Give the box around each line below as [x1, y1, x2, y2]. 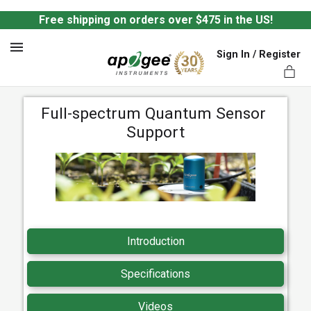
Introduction [126, 235, 185, 249]
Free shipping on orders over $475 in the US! [38, 13, 273, 26]
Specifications [121, 267, 190, 281]
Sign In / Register [217, 49, 301, 61]
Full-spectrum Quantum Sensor [41, 104, 266, 123]
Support [126, 123, 185, 142]
